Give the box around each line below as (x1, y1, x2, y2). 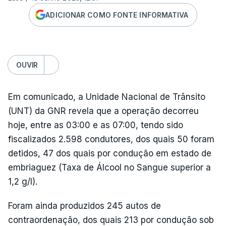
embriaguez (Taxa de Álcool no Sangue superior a (8, 162, 211, 173)
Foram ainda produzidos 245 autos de (8, 201, 161, 211)
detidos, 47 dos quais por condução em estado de (8, 148, 211, 158)
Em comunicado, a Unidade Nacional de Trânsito (8, 92, 205, 102)
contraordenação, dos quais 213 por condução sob (8, 215, 214, 225)
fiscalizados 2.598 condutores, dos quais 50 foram (8, 134, 214, 144)
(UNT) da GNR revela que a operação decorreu (8, 106, 199, 116)
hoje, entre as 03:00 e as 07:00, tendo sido (8, 120, 183, 130)
